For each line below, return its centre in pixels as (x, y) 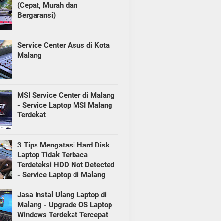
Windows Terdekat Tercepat (62, 215)
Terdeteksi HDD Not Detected (66, 165)
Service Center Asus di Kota (63, 46)
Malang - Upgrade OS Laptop (64, 205)
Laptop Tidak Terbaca (52, 155)
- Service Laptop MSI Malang (65, 105)
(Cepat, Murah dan (47, 6)
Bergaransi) (36, 16)
